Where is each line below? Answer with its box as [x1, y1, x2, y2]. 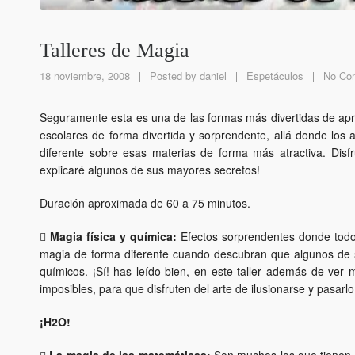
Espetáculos [246, 68, 303, 84]
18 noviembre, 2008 [40, 68, 133, 84]
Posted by [147, 68, 200, 84]
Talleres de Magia [40, 39, 189, 63]
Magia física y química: [49, 228, 177, 245]
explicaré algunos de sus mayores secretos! [40, 162, 260, 178]
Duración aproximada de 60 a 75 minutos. [40, 195, 250, 212]
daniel [200, 68, 227, 84]
